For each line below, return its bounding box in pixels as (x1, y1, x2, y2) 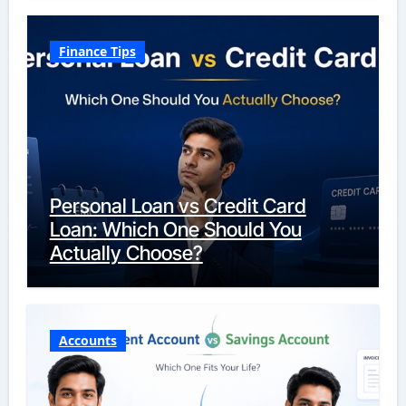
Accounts (58, 332, 117, 349)
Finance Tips (58, 42, 136, 60)
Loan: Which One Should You (49, 217, 302, 241)
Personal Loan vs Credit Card (49, 193, 306, 217)
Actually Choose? (49, 240, 203, 265)
